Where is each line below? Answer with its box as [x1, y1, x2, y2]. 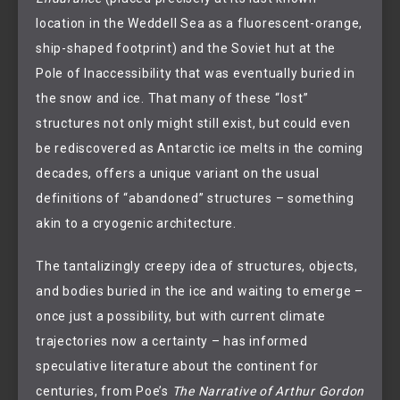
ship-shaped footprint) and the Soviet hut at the [36, 40, 336, 55]
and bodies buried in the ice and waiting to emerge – [36, 284, 363, 299]
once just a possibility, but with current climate [36, 309, 326, 324]
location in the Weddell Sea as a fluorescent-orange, [36, 15, 362, 30]
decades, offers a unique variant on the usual [36, 165, 320, 180]
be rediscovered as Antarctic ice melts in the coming [36, 140, 363, 155]
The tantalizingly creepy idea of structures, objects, [36, 259, 358, 274]
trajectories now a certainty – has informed [36, 334, 308, 349]
